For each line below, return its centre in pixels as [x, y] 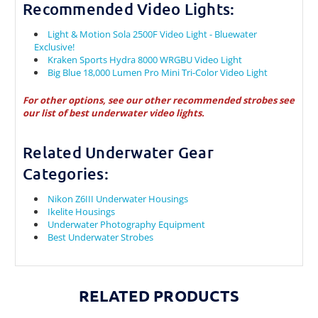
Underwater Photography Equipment [127, 225]
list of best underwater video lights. [123, 113]
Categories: [66, 174]
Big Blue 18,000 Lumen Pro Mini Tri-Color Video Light [158, 73]
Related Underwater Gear [118, 153]
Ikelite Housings [82, 212]
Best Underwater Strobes [101, 237]
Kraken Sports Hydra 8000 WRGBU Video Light [145, 60]
